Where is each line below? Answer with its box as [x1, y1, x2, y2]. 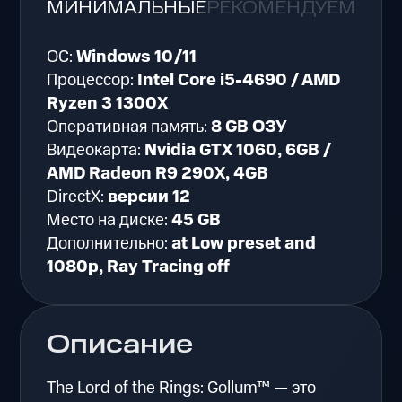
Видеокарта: [47, 137, 145, 162]
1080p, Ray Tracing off [47, 254, 231, 279]
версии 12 [108, 184, 191, 209]
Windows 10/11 [76, 44, 197, 69]
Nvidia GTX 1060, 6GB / [144, 137, 331, 162]
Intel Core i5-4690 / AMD [137, 67, 341, 92]
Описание [47, 328, 194, 364]
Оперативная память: [47, 114, 212, 139]
